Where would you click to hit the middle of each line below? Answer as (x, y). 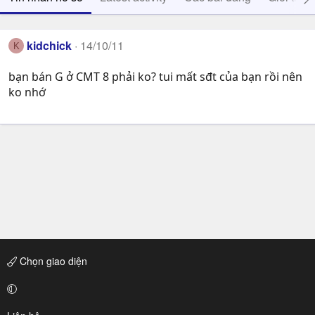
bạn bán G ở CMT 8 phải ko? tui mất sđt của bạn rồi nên (155, 77)
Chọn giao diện (52, 261)
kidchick (50, 45)
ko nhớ (27, 92)
